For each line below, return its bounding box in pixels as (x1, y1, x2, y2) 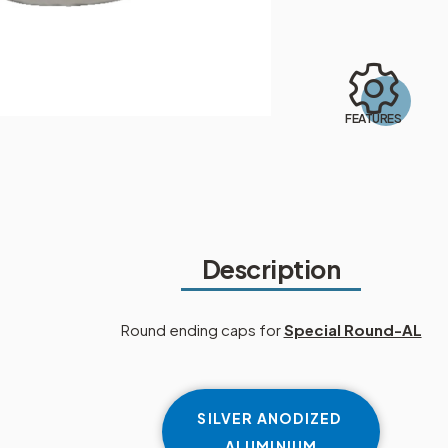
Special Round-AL (283, 319, 422, 339)
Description (201, 252, 341, 285)
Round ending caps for (120, 319, 284, 339)
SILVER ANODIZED (197, 409, 345, 428)
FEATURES (345, 111, 402, 127)
